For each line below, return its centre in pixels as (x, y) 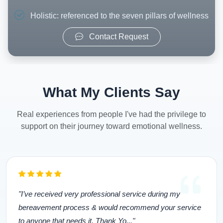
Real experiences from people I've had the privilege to (111, 114)
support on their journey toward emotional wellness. (111, 126)
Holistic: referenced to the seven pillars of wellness (118, 16)
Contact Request (117, 37)
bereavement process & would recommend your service (110, 208)
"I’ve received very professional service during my (99, 194)
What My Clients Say (111, 93)
